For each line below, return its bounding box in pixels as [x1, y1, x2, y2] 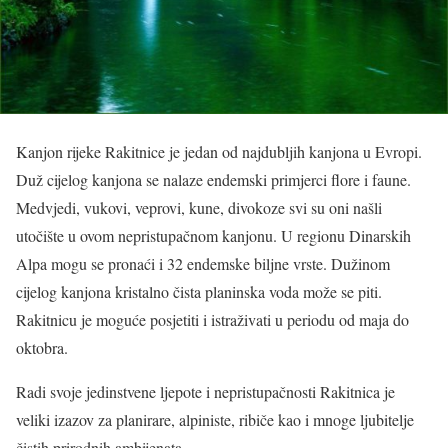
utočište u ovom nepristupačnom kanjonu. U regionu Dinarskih [16, 225, 411, 246]
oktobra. [16, 337, 68, 358]
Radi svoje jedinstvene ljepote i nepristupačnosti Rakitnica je [16, 381, 395, 402]
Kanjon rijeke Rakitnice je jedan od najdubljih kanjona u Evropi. [16, 141, 422, 162]
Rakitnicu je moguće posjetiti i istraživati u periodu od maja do [16, 309, 409, 330]
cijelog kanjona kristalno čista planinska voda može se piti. [16, 281, 382, 302]
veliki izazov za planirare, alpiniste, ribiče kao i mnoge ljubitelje [16, 409, 414, 430]
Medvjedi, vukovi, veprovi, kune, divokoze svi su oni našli [16, 197, 382, 218]
